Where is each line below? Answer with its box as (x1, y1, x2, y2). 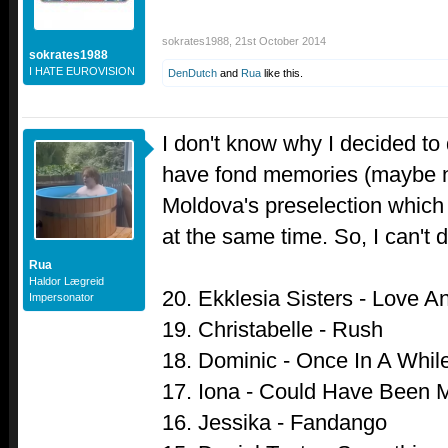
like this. (261, 66, 303, 79)
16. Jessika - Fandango (162, 409, 387, 435)
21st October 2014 (235, 34, 326, 47)
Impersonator (29, 290, 94, 303)
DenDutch (168, 66, 217, 79)
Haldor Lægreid (29, 274, 104, 287)
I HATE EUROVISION (29, 64, 135, 77)
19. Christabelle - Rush (162, 316, 383, 342)
